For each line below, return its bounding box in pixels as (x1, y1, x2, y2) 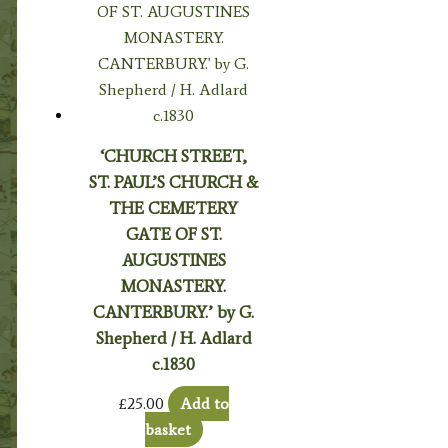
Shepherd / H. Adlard (95, 327, 252, 348)
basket (144, 419, 191, 439)
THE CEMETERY (109, 197, 239, 218)
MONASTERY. (121, 275, 227, 296)
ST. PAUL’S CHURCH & (89, 171, 259, 192)
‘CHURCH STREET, (100, 145, 248, 166)
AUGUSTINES (121, 249, 226, 270)
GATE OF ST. (125, 223, 222, 244)
